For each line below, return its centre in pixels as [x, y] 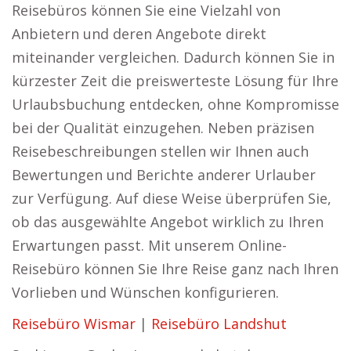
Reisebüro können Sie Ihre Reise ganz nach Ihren [175, 269]
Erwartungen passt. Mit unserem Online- [149, 245]
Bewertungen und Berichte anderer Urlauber [164, 175]
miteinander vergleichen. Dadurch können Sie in [173, 57]
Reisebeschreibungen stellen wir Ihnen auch [160, 151]
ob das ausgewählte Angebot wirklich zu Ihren [168, 222]
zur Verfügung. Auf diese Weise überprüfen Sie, [172, 198]
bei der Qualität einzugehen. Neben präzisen [163, 128]
